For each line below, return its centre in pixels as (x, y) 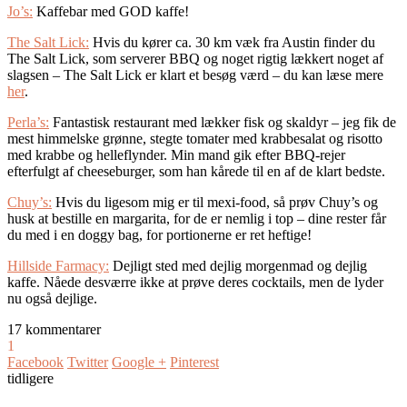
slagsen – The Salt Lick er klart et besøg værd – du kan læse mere (195, 75)
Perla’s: (28, 123)
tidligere (30, 379)
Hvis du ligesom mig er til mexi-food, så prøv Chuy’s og (215, 203)
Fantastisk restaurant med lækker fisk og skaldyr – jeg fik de (223, 123)
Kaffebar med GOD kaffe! (111, 12)
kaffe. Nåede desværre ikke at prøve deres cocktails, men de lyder (195, 283)
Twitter (88, 362)
